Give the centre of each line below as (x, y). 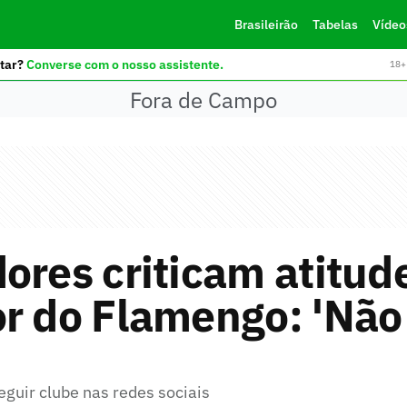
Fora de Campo (203, 99)
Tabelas (335, 25)
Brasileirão (266, 25)
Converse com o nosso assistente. (124, 64)
